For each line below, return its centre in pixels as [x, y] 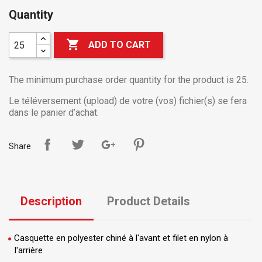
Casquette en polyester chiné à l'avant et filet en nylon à [121, 238]
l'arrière [29, 250]
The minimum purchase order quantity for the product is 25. [129, 80]
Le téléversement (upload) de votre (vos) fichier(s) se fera [128, 101]
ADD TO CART [120, 45]
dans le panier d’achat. [54, 113]
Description [51, 201]
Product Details [149, 201]
